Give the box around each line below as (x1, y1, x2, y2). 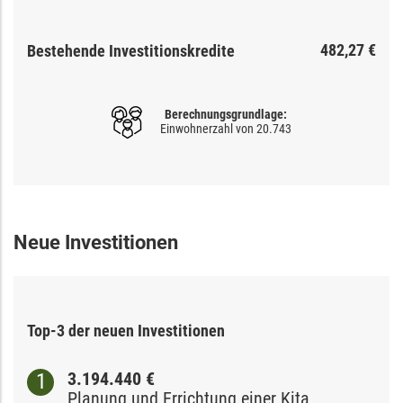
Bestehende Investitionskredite (27, 40, 235, 60)
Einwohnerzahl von (160, 121, 256, 136)
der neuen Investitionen (65, 320, 225, 340)
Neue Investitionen (13, 230, 178, 254)
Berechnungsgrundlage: (165, 106, 287, 121)
